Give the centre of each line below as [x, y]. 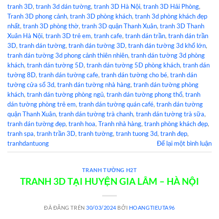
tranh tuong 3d [137, 133]
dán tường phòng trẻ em [42, 104]
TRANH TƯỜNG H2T [109, 170]
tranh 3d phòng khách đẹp [171, 16]
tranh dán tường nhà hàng [94, 84]
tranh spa [21, 133]
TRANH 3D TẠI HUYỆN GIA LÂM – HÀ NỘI [109, 181]
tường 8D [22, 75]
